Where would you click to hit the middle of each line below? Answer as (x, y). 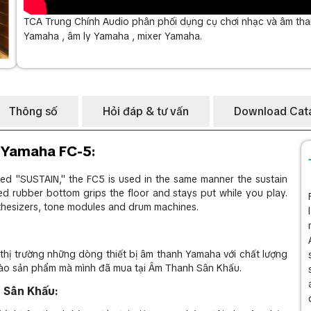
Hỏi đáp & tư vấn (146, 111)
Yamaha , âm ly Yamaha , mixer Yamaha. (113, 36)
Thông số (33, 111)
